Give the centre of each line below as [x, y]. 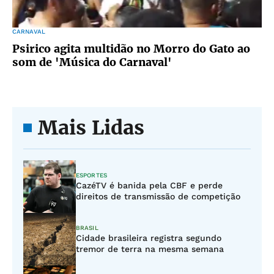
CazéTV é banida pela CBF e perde [149, 185]
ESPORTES [91, 175]
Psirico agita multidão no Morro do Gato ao [131, 49]
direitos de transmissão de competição [158, 196]
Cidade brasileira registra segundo [149, 238]
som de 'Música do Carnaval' [92, 62]
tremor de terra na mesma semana [150, 249]
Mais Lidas [91, 128]
